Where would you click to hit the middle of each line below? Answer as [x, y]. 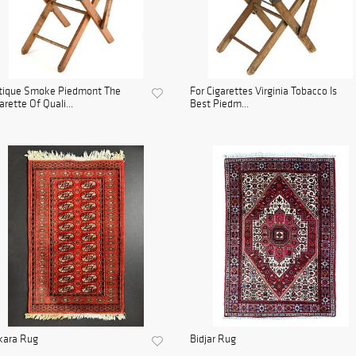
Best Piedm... [219, 104]
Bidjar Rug [213, 339]
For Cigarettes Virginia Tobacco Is [263, 91]
